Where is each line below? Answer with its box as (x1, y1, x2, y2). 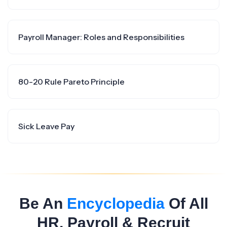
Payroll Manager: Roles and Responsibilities (18, 32, 184, 42)
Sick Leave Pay (18, 121, 74, 131)
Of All (164, 195, 208, 212)
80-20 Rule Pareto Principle (18, 77, 125, 87)
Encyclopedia (66, 195, 165, 212)
